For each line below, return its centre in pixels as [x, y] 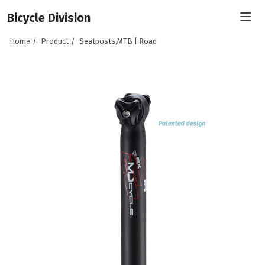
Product [54, 41]
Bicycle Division [49, 18]
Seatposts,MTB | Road [118, 41]
